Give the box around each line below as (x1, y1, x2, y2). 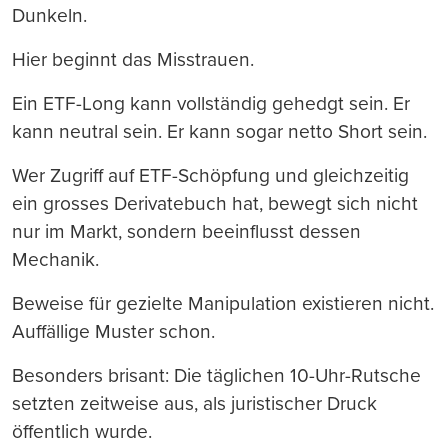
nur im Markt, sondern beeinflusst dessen (12, 220, 361, 244)
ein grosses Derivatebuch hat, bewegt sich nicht (12, 192, 418, 216)
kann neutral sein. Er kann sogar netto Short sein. (12, 120, 427, 144)
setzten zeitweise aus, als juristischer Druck (12, 392, 377, 416)
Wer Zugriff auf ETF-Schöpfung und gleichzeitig (12, 164, 409, 188)
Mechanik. (12, 248, 99, 272)
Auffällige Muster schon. (12, 320, 215, 344)
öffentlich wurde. (12, 420, 152, 444)
